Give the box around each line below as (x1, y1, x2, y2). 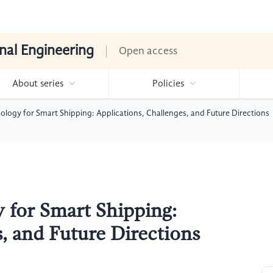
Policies (152, 79, 184, 89)
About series (12, 79, 63, 89)
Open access (119, 46, 177, 57)
